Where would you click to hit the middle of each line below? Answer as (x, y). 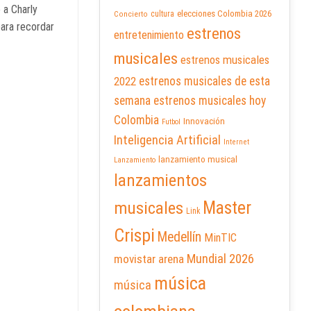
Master (227, 208)
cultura (162, 14)
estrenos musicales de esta (204, 82)
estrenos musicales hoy (210, 101)
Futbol (171, 122)
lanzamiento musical (198, 160)
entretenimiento (149, 35)
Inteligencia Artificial (167, 140)
